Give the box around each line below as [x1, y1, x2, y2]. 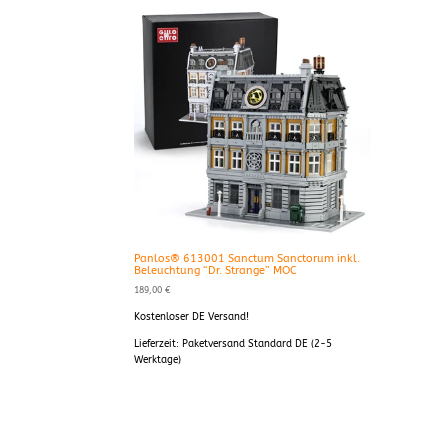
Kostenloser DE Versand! [134, 311, 250, 324]
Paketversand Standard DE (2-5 [182, 338, 333, 351]
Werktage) [134, 354, 182, 367]
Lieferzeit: [134, 338, 183, 351]
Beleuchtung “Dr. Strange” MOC [134, 263, 298, 277]
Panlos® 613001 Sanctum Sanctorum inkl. [134, 251, 361, 265]
